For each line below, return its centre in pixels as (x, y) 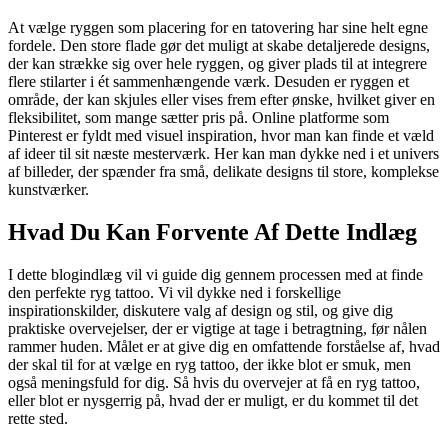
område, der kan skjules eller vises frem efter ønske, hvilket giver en (221, 100)
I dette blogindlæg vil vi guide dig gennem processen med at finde (215, 275)
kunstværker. (48, 190)
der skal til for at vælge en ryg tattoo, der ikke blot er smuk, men (209, 365)
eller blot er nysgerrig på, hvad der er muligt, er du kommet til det (213, 401)
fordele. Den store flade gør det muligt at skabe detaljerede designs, (219, 46)
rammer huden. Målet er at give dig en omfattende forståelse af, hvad (224, 347)
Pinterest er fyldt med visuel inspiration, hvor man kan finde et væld (221, 136)
